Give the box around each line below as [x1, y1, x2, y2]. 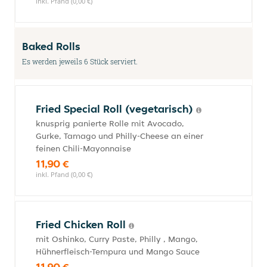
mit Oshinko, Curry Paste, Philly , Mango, [36, 234, 198, 244]
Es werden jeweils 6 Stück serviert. [22, 57, 138, 66]
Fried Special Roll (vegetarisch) [36, 102, 196, 116]
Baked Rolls [22, 39, 80, 53]
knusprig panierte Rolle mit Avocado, [36, 118, 184, 129]
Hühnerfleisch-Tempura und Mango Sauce [36, 246, 200, 257]
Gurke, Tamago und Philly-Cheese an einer [36, 131, 203, 141]
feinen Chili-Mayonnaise [36, 143, 131, 154]
